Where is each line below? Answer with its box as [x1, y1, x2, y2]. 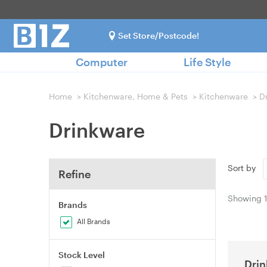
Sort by [228, 163, 260, 173]
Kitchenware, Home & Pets [83, 91, 188, 101]
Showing [228, 193, 264, 203]
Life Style [184, 55, 231, 69]
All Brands [77, 217, 111, 225]
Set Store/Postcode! [118, 30, 199, 41]
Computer [76, 55, 128, 69]
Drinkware [49, 119, 145, 141]
